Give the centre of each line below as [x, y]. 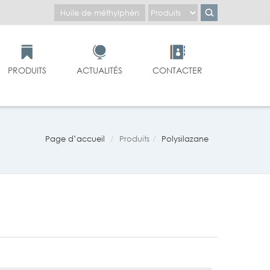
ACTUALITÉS [99, 70]
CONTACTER [177, 70]
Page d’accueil [75, 139]
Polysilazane [185, 139]
